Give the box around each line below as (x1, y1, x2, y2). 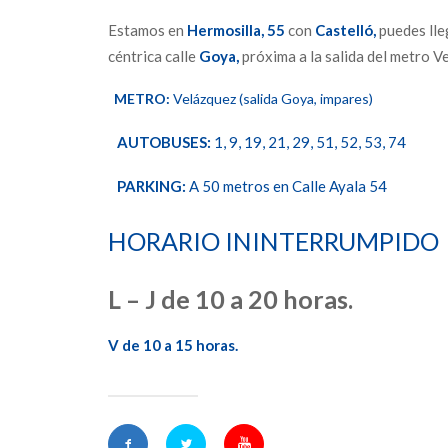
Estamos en (108, 21, 187, 39)
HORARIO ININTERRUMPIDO (108, 226, 439, 256)
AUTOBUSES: (117, 133, 211, 151)
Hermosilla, (187, 21, 264, 39)
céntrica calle (108, 47, 199, 65)
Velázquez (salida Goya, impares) (170, 90, 373, 107)
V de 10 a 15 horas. (108, 336, 238, 354)
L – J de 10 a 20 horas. (108, 284, 353, 314)
